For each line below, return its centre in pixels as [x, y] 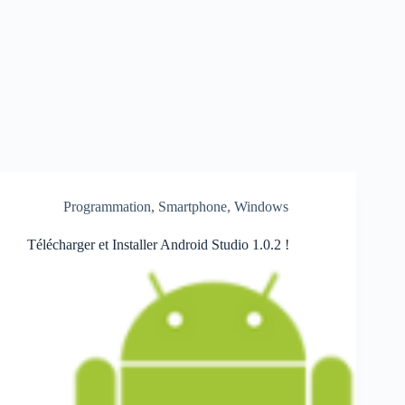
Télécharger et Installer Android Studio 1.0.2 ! [158, 245]
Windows [261, 207]
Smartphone [193, 207]
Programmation [107, 207]
